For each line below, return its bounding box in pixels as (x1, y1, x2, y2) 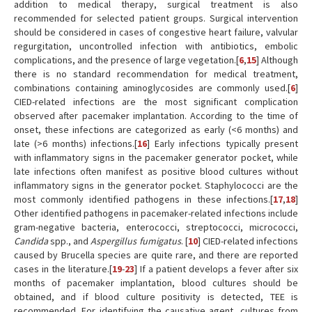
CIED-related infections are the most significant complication (14, 95, 298, 108)
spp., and (48, 235, 91, 247)
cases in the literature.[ (14, 263, 112, 275)
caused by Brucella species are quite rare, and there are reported (14, 249, 298, 261)
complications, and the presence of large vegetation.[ (14, 54, 239, 66)
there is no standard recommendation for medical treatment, (14, 68, 298, 80)
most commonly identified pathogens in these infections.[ (14, 193, 273, 205)
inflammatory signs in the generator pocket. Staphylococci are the (14, 179, 298, 192)
